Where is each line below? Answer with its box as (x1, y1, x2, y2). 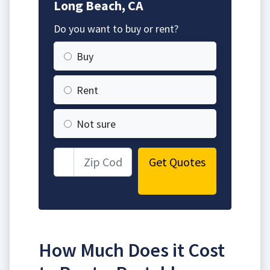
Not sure (77, 116, 116, 131)
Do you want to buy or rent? (54, 21, 178, 36)
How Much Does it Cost (39, 237, 225, 262)
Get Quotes (149, 154, 206, 169)
